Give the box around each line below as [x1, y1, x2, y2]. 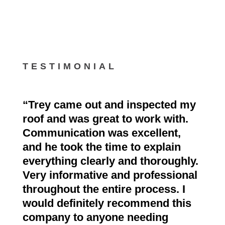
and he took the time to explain [22, 141, 181, 154]
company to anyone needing [22, 211, 168, 224]
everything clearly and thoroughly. [22, 155, 198, 168]
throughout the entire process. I [22, 183, 185, 196]
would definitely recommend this [22, 197, 191, 210]
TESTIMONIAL [22, 61, 117, 72]
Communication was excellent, [22, 127, 181, 140]
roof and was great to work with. [22, 113, 188, 126]
